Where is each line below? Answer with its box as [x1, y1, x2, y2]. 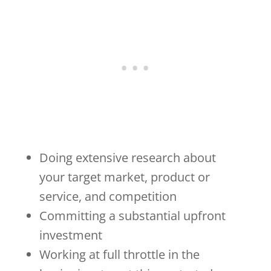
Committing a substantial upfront [39, 207, 226, 224]
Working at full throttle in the [39, 246, 200, 263]
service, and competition [39, 188, 177, 205]
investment [39, 227, 102, 244]
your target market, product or [39, 169, 210, 186]
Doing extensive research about [39, 149, 216, 166]
